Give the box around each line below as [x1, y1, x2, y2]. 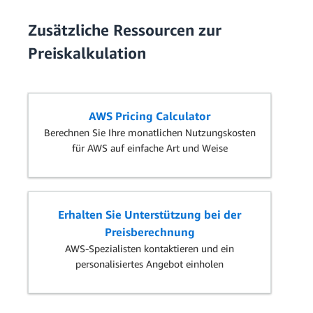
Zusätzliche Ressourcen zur [28, 20, 221, 39]
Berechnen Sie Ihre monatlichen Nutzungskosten [43, 126, 256, 138]
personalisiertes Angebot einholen [75, 257, 224, 270]
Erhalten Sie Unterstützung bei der [58, 207, 241, 221]
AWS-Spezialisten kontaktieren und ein [65, 242, 234, 254]
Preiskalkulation [28, 43, 146, 62]
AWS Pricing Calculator [89, 108, 210, 123]
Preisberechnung [104, 224, 195, 239]
